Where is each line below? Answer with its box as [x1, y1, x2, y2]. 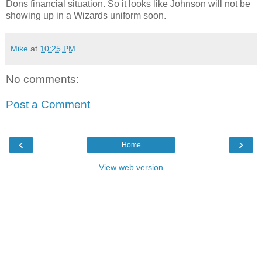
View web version [99, 162, 163, 172]
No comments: [6, 73, 79, 85]
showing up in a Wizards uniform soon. [6, 10, 166, 20]
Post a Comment [6, 98, 90, 111]
